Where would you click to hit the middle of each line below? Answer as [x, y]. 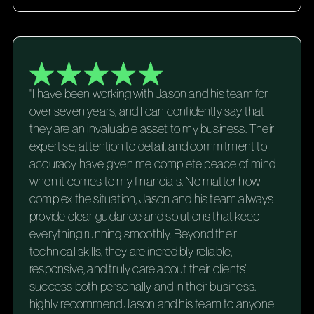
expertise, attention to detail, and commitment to [148, 146]
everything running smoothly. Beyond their [133, 234]
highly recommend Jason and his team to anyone [151, 304]
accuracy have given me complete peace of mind [152, 164]
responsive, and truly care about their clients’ [138, 269]
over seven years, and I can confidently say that [147, 111]
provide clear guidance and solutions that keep [144, 216]
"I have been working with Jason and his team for [149, 94]
